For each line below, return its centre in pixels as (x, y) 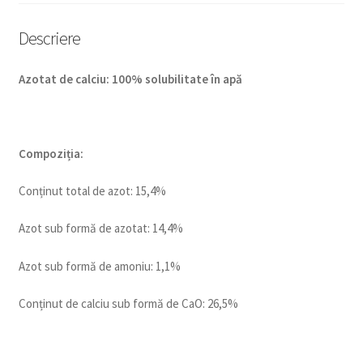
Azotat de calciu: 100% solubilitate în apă (130, 79)
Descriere (49, 38)
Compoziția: (51, 154)
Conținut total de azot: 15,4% (92, 191)
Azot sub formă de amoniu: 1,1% (99, 266)
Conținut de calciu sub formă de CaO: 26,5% (128, 303)
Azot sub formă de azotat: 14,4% (100, 228)
